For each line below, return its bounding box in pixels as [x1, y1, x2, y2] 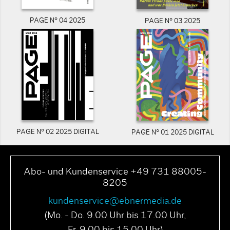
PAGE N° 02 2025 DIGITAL [16, 129, 99, 136]
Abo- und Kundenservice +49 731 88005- [24, 167, 206, 177]
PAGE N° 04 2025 [30, 17, 85, 25]
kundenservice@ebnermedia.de [48, 196, 182, 206]
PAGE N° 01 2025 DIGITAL [131, 129, 214, 136]
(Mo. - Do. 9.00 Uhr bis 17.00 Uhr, [44, 210, 186, 220]
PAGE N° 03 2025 [145, 18, 200, 25]
